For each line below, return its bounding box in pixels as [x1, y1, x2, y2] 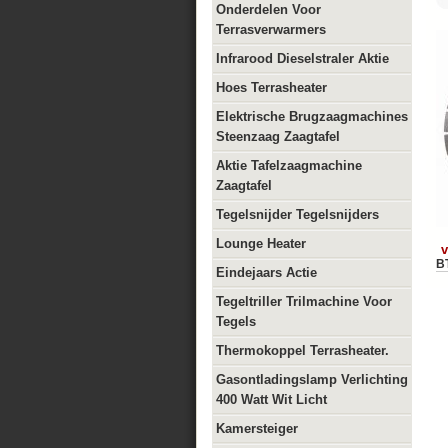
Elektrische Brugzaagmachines [216, 109, 408, 124]
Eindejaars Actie [216, 265, 317, 280]
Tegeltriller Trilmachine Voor [216, 294, 392, 309]
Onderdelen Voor [216, 2, 321, 17]
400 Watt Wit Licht [216, 392, 327, 407]
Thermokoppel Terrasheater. [216, 343, 389, 358]
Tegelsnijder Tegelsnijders [216, 207, 379, 222]
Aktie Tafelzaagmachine [216, 158, 362, 173]
